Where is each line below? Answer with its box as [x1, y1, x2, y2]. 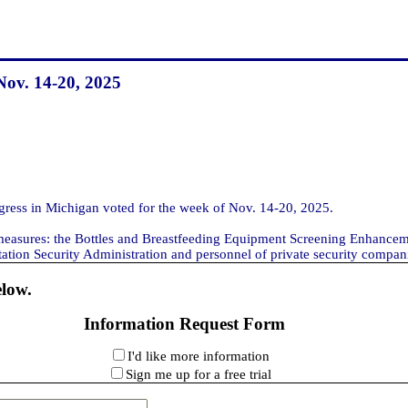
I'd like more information [127, 348, 270, 363]
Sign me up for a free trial [125, 366, 271, 382]
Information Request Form [84, 313, 286, 333]
